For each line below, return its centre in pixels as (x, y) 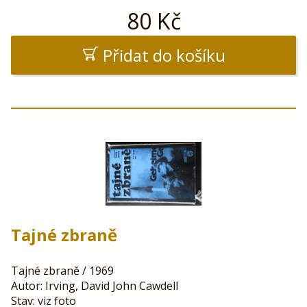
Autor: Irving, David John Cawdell (95, 286)
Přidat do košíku (164, 55)
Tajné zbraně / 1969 (62, 271)
